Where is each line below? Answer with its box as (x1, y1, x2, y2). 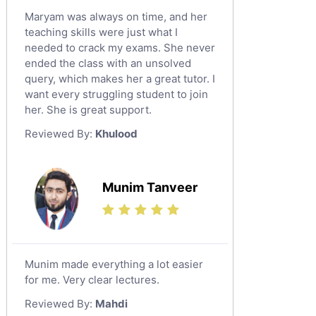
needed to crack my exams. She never (25, 41, 215, 54)
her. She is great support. (25, 103, 152, 116)
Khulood (95, 127, 138, 140)
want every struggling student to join (25, 87, 208, 101)
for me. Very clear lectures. (25, 273, 159, 286)
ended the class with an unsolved (25, 56, 191, 70)
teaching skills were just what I (25, 25, 178, 39)
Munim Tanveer (102, 179, 197, 195)
